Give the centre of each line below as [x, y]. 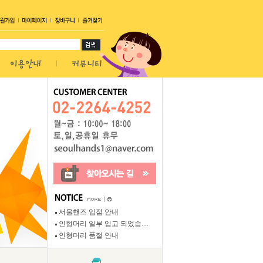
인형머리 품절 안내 [88, 235]
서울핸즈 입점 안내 [88, 212]
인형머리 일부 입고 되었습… [103, 223]
